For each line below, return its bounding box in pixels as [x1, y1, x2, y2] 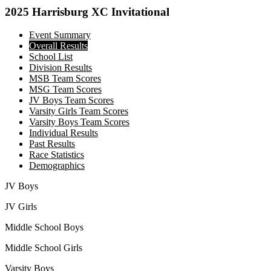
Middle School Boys [5, 222, 83, 233]
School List [29, 51, 73, 62]
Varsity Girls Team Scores [29, 106, 128, 117]
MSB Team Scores [29, 73, 101, 84]
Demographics [29, 160, 85, 171]
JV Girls [5, 201, 37, 212]
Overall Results [29, 41, 88, 51]
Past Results [29, 139, 75, 149]
